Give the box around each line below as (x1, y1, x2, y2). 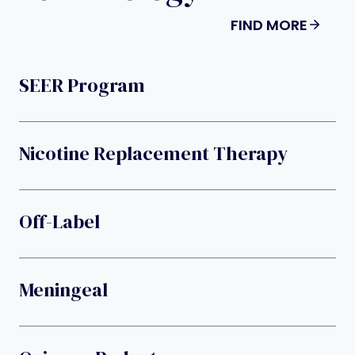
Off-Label (19, 208, 100, 235)
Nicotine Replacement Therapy (19, 139, 288, 166)
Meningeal (19, 276, 108, 303)
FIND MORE (231, 14, 307, 35)
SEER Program (19, 71, 145, 98)
